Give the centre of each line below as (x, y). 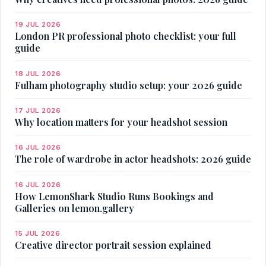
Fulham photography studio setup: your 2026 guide (129, 85)
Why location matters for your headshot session (121, 122)
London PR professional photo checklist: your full (126, 36)
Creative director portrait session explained (113, 245)
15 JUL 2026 (38, 234)
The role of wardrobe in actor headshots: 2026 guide (133, 159)
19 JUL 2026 (38, 25)
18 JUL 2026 (38, 73)
